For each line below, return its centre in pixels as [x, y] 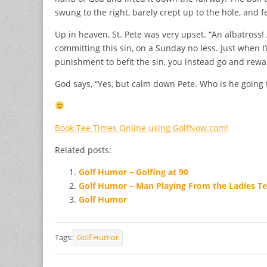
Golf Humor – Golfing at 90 [133, 172]
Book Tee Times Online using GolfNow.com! [142, 128]
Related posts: [83, 150]
